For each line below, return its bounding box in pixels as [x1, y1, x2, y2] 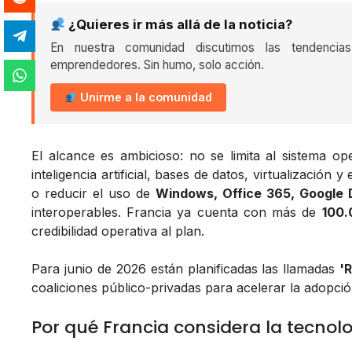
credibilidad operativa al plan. [31, 223, 204, 240]
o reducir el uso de [31, 185, 156, 202]
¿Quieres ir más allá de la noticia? [65, 16, 293, 33]
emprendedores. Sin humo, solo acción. [50, 57, 264, 73]
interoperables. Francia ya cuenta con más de [31, 204, 322, 221]
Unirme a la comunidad [77, 90, 213, 104]
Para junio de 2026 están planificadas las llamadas [31, 261, 340, 277]
